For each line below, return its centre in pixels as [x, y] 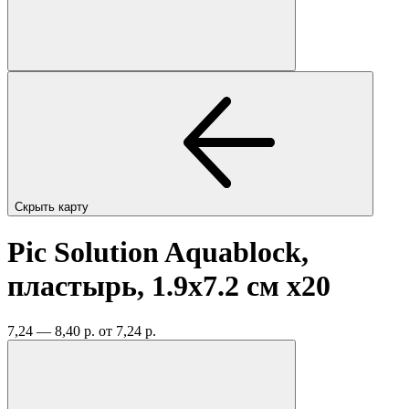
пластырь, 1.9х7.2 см [147, 286]
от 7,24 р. [127, 330]
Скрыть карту [53, 206]
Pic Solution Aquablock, [158, 252]
